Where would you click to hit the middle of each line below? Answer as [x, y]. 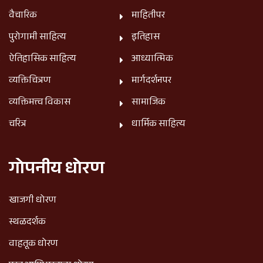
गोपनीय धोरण [57, 170]
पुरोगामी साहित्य [37, 38]
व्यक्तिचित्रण [30, 81]
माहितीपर [148, 16]
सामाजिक [149, 103]
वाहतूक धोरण [33, 244]
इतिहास [146, 38]
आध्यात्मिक [152, 59]
